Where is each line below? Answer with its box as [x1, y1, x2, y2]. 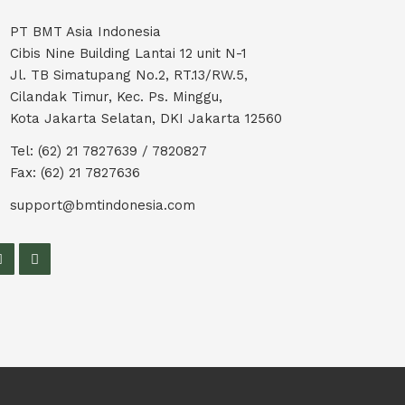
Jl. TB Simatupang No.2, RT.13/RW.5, [10, 67, 248, 83]
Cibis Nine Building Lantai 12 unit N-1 [10, 45, 247, 61]
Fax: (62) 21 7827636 [10, 165, 140, 181]
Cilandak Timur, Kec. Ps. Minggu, [10, 89, 222, 105]
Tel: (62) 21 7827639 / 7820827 [10, 143, 207, 159]
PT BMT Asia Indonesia [10, 24, 161, 40]
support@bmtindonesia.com [10, 197, 195, 213]
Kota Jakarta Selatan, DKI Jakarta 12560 [10, 110, 282, 127]
